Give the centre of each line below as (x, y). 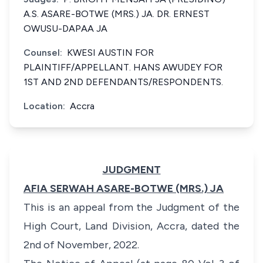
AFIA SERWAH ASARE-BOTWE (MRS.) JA (124, 188)
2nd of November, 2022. (81, 245)
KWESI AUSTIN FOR (110, 53)
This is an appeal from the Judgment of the (131, 207)
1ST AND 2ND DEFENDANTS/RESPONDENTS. (123, 82)
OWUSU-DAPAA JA (65, 28)
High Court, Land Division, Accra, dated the (131, 226)
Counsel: (43, 53)
